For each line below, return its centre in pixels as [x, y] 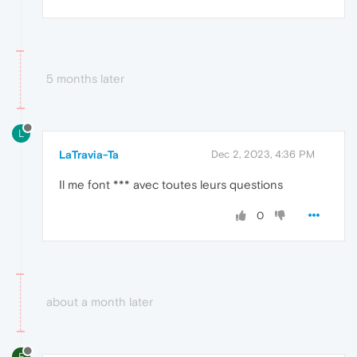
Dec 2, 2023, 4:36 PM [263, 154]
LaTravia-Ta [89, 154]
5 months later [85, 79]
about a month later [100, 301]
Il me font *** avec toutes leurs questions [171, 184]
